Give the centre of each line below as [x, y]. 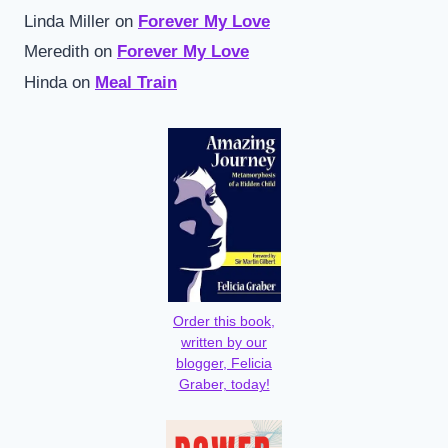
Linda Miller [67, 21]
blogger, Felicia [224, 363]
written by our [224, 342]
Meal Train [136, 82]
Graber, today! [224, 384]
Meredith [56, 52]
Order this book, [224, 321]
